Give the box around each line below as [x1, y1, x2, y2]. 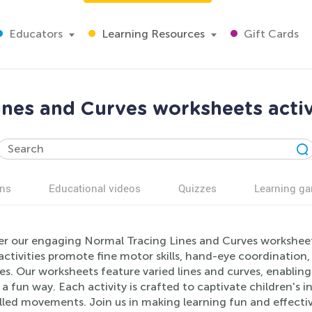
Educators [6, 27, 63, 40]
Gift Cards [241, 27, 299, 40]
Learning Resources [99, 27, 205, 40]
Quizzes [178, 181, 217, 195]
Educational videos [49, 181, 141, 195]
